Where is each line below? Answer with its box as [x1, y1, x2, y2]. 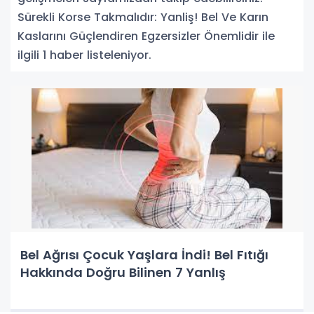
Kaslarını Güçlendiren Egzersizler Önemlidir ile [18, 27, 275, 44]
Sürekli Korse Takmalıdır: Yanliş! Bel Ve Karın [18, 8, 268, 25]
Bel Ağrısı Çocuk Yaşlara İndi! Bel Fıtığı [20, 245, 268, 264]
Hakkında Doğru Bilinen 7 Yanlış [20, 263, 226, 281]
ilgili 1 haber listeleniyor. [18, 46, 151, 63]
